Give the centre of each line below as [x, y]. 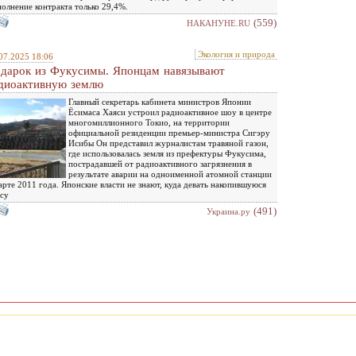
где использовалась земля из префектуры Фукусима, [167, 153]
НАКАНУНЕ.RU [219, 23]
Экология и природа [236, 54]
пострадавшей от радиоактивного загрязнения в [160, 163]
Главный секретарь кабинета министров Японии [160, 101]
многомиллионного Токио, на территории [149, 122]
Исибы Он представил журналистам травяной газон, [168, 143]
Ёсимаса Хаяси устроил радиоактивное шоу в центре [170, 112]
